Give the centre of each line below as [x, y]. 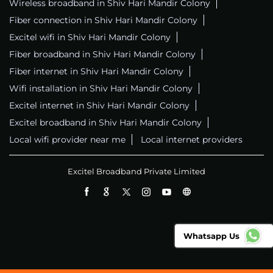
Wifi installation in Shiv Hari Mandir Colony [101, 89]
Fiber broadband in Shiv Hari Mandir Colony [102, 55]
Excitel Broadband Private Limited [136, 172]
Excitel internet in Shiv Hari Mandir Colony [99, 106]
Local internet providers [192, 140]
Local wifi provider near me [67, 140]
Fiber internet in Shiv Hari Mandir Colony [96, 72]
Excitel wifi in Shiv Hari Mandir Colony [90, 37]
